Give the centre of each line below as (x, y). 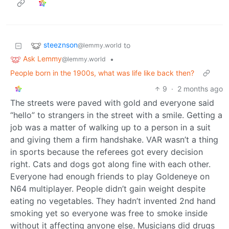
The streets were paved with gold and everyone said (112, 103)
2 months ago (200, 89)
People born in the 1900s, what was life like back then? (102, 73)
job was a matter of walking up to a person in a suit (110, 127)
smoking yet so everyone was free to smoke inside (109, 213)
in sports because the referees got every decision (107, 152)
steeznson (61, 45)
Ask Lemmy (42, 59)
